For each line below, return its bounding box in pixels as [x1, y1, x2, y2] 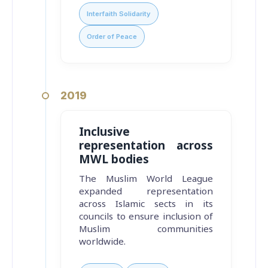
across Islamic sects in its [79, 194, 213, 214]
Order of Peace [87, 32, 137, 41]
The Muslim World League [79, 169, 213, 188]
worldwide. [79, 232, 126, 251]
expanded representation [79, 181, 213, 201]
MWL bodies [79, 147, 149, 172]
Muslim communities [79, 219, 213, 239]
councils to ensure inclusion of [79, 206, 213, 226]
